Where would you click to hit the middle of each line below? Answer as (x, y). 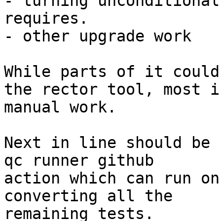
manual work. (60, 107)
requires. (46, 18)
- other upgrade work (98, 36)
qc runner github (79, 161)
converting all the (88, 196)
